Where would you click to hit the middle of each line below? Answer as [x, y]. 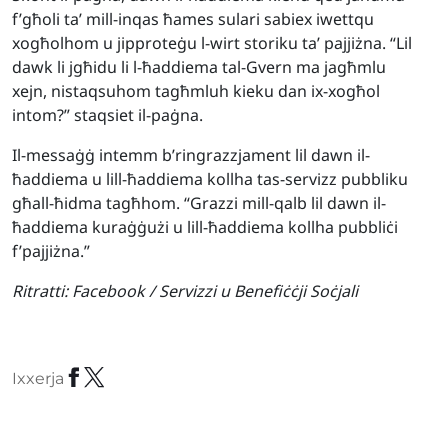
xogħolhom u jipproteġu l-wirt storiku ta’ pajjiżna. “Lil [212, 43]
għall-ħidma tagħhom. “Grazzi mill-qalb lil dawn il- [199, 203]
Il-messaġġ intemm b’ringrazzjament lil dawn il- [191, 155]
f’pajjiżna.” [51, 251]
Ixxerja [38, 378]
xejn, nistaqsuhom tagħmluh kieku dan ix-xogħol [196, 91]
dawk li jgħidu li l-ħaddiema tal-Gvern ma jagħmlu [199, 67]
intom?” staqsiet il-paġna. [107, 115]
